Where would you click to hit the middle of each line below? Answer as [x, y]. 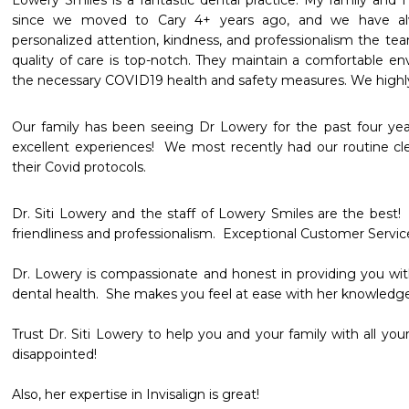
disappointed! [54, 354]
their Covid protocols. [79, 167]
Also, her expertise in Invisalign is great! [139, 394]
